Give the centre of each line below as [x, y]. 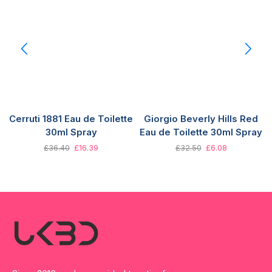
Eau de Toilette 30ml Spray [201, 132]
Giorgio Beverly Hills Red [201, 119]
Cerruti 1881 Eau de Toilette [71, 119]
